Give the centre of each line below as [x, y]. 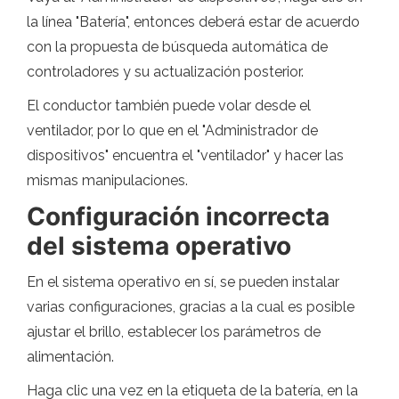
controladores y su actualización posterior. [165, 71]
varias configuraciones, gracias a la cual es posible [191, 306]
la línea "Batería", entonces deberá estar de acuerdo [193, 21]
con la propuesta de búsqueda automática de [177, 46]
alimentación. [70, 356]
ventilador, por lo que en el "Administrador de [172, 130]
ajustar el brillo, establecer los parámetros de [174, 331]
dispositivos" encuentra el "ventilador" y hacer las [185, 155]
